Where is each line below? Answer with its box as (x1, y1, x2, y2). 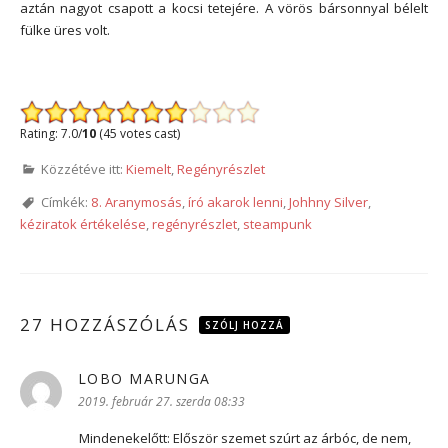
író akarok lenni (188, 193, 283, 212)
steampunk (243, 215, 312, 234)
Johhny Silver (289, 193, 368, 212)
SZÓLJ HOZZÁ (205, 318, 284, 333)
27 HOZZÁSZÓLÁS (20, 313, 196, 337)
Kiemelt (126, 160, 171, 179)
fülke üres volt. (20, 20, 110, 39)
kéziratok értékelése (20, 215, 146, 234)
